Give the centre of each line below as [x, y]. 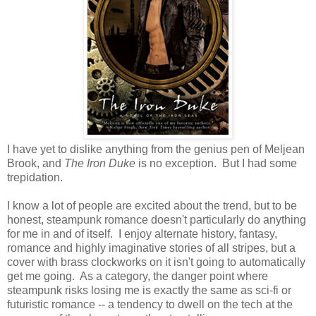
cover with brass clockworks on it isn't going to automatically [156, 262]
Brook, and [36, 163]
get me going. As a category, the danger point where [138, 276]
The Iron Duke [100, 163]
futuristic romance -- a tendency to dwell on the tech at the [150, 304]
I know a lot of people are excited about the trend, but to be [152, 205]
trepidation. [35, 177]
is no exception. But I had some [216, 163]
